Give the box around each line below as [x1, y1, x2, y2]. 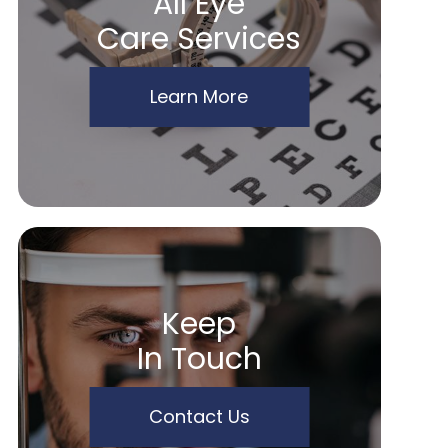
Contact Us [148, 404, 250, 429]
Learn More [150, 84, 249, 109]
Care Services [97, 18, 302, 60]
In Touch [136, 338, 262, 380]
